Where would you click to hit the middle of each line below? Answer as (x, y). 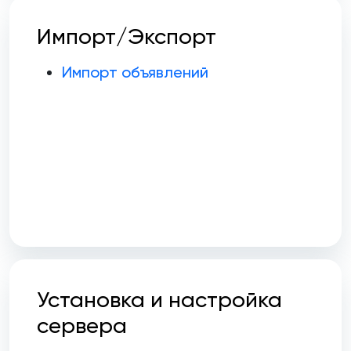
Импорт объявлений (135, 72)
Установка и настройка (159, 300)
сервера (82, 326)
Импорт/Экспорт (127, 37)
